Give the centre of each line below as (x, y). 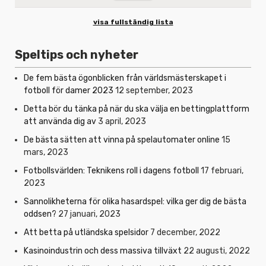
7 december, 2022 (185, 232)
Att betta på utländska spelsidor (86, 232)
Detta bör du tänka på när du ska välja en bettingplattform (137, 109)
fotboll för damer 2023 (69, 90)
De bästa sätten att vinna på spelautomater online (122, 140)
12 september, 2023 (154, 90)
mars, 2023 (46, 152)
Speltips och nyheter (77, 54)
